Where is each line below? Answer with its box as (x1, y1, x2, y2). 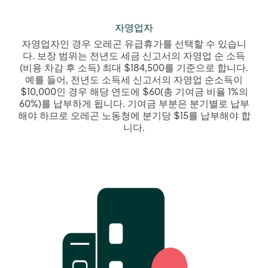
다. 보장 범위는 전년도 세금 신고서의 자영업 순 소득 (23, 50, 245, 62)
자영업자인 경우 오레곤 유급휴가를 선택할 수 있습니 (22, 38, 246, 50)
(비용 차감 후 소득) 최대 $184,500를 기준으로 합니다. (20, 62, 248, 74)
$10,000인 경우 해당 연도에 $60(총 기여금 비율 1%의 (20, 86, 248, 98)
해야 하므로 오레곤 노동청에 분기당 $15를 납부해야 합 (17, 109, 251, 122)
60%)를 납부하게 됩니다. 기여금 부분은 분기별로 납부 (19, 98, 249, 110)
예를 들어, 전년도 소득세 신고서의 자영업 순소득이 (25, 74, 243, 86)
